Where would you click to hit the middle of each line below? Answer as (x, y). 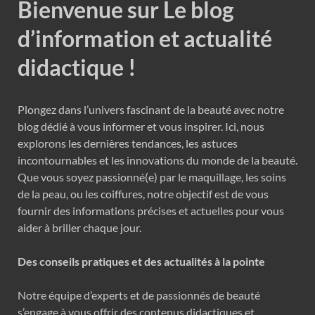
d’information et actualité (145, 38)
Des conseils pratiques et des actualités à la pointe (141, 262)
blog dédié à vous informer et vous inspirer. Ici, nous (141, 127)
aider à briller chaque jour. (79, 228)
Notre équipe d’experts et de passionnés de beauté (139, 295)
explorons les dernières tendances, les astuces (128, 143)
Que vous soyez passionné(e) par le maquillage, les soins (152, 177)
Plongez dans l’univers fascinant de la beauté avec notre (151, 110)
